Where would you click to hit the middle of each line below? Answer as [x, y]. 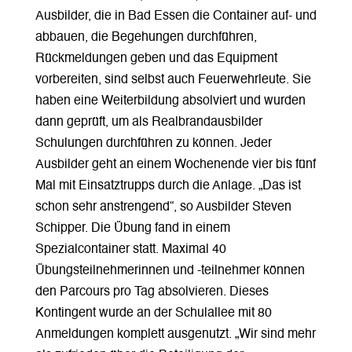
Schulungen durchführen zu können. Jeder [153, 143]
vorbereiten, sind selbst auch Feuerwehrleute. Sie [173, 80]
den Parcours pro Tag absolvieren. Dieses [152, 292]
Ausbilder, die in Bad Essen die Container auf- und [176, 16]
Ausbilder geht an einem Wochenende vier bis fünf [175, 165]
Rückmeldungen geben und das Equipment [156, 59]
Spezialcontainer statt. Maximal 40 [130, 249]
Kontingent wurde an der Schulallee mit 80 [153, 313]
